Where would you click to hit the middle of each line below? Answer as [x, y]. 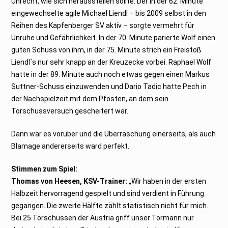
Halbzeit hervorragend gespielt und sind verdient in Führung [108, 193]
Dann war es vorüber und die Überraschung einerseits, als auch [114, 134]
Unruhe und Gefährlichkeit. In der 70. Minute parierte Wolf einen [113, 37]
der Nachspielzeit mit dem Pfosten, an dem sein [90, 98]
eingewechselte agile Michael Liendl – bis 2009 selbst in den [109, 13]
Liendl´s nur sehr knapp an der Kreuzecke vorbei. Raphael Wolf [111, 62]
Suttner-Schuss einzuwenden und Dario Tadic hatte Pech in [109, 86]
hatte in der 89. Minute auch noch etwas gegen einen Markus [111, 74]
